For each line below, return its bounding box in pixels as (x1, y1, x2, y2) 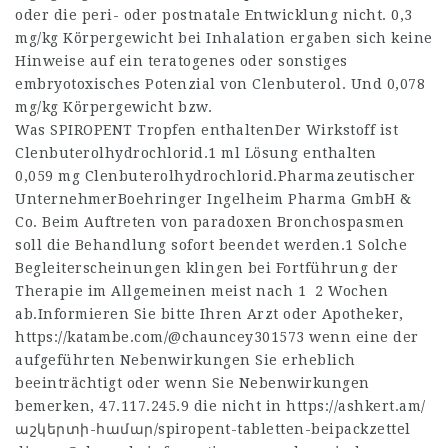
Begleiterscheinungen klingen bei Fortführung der (15, 260, 398, 276)
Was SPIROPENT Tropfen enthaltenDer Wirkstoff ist (15, 122, 398, 138)
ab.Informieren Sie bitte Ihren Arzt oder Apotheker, (15, 306, 404, 322)
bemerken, (15, 398, 99, 414)
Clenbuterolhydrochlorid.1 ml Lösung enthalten (15, 145, 377, 161)
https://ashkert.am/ (286, 398, 426, 414)
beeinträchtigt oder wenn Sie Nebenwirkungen (15, 375, 370, 391)
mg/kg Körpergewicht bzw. (15, 99, 212, 115)
